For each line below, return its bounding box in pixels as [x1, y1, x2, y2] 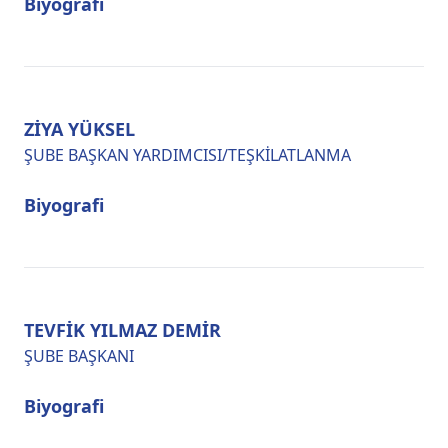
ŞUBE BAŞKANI [24, 345, 134, 367]
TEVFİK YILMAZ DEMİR [24, 318, 221, 342]
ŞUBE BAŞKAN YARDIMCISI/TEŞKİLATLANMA [24, 144, 351, 166]
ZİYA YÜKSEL [24, 117, 135, 141]
